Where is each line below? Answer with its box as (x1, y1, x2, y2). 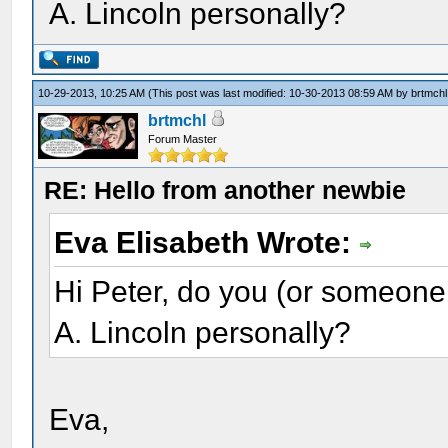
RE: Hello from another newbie (44, 176, 407, 204)
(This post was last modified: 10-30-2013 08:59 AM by (148, 87, 412, 99)
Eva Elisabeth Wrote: (54, 226, 360, 259)
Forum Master (148, 133, 218, 145)
